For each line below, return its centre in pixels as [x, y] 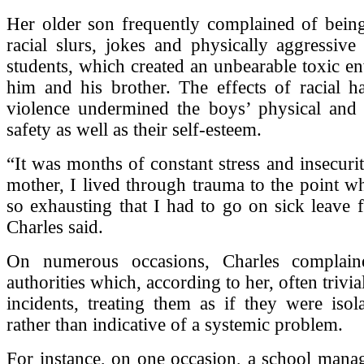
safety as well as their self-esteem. [134, 129]
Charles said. [55, 227]
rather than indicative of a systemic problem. [175, 324]
